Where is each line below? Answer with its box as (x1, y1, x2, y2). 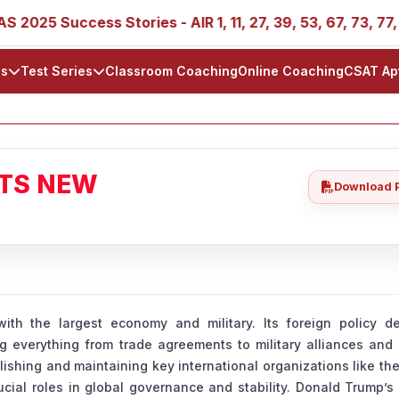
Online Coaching (238, 63, 344, 78)
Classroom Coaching (105, 63, 238, 78)
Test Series (20, 63, 93, 78)
